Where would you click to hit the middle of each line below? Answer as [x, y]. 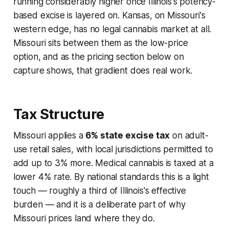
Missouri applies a [49, 135]
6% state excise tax [128, 135]
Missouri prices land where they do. [84, 218]
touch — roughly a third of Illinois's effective [99, 190]
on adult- [189, 135]
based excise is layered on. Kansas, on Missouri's [109, 15]
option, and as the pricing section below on [98, 56]
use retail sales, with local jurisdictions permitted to [113, 149]
